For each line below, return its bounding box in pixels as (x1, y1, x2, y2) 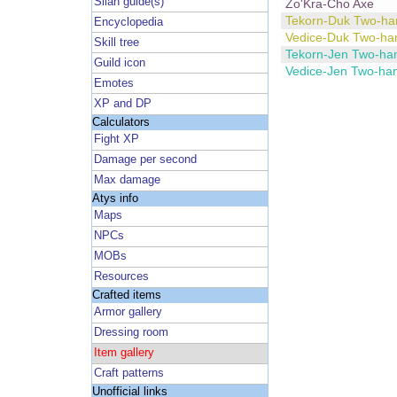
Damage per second (94, 153, 198, 167)
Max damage (94, 174, 161, 187)
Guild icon (94, 56, 146, 69)
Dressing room (94, 326, 169, 339)
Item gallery (94, 346, 155, 360)
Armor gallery (94, 306, 163, 319)
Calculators (91, 115, 150, 128)
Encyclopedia (94, 15, 164, 28)
